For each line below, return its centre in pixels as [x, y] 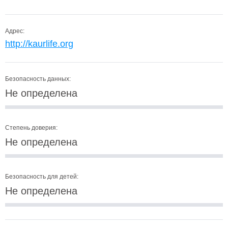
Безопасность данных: [38, 79]
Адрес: [15, 31]
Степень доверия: [31, 128]
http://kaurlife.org [39, 44]
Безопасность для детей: [42, 177]
